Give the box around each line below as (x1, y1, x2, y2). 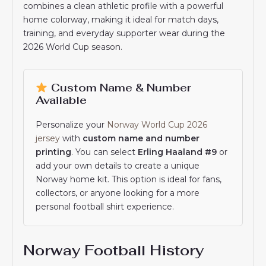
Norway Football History (23, 240, 204, 259)
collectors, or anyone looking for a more (36, 187, 200, 198)
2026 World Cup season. (23, 41, 123, 52)
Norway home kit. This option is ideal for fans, (36, 173, 222, 185)
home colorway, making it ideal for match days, (23, 14, 219, 25)
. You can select (71, 146, 138, 157)
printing (36, 146, 72, 157)
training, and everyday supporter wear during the (23, 27, 226, 39)
